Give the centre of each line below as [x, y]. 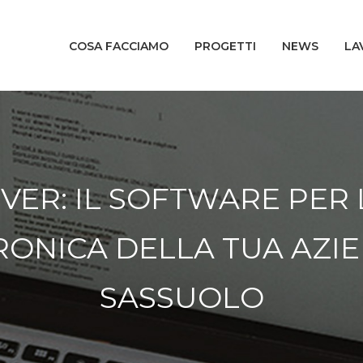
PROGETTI [225, 46]
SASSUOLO [181, 297]
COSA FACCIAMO [119, 46]
